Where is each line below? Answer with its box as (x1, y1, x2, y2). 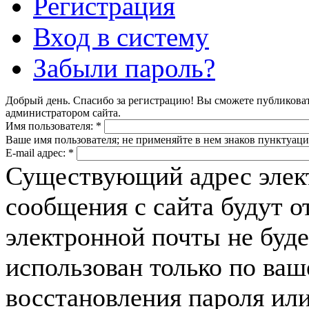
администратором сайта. (6, 106, 121, 119)
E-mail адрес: (6, 146, 68, 159)
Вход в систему (33, 21, 209, 52)
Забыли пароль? (33, 52, 215, 83)
